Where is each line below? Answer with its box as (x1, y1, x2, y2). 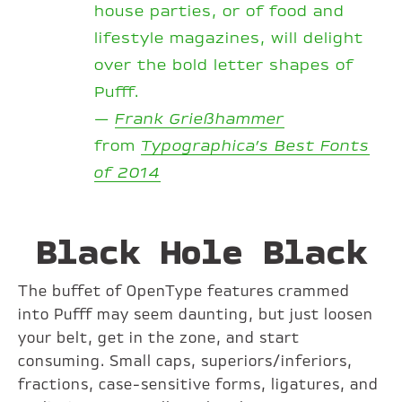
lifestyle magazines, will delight (94, 31, 364, 48)
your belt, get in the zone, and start (18, 329, 301, 348)
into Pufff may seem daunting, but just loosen (18, 306, 374, 325)
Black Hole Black (35, 229, 366, 274)
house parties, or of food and (94, 4, 345, 21)
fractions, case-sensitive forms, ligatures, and (18, 376, 380, 395)
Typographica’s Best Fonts (141, 138, 371, 155)
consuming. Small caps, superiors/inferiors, (18, 353, 354, 371)
